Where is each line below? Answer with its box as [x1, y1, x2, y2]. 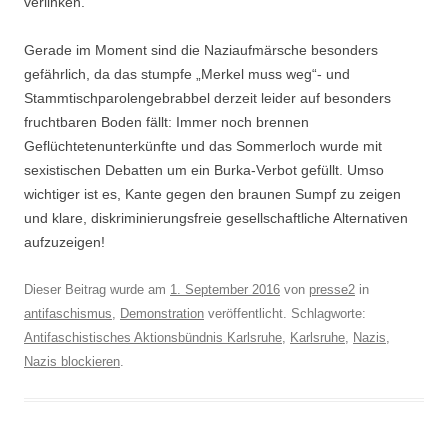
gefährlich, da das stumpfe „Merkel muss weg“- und [24, 65, 350, 82]
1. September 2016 [170, 281, 280, 297]
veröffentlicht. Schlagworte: [204, 305, 366, 321]
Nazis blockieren [24, 353, 120, 369]
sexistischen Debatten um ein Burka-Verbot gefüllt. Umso [24, 161, 384, 178]
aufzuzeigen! [24, 233, 105, 250]
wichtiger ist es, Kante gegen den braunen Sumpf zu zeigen [24, 185, 401, 202]
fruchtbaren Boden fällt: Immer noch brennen [24, 113, 309, 130]
